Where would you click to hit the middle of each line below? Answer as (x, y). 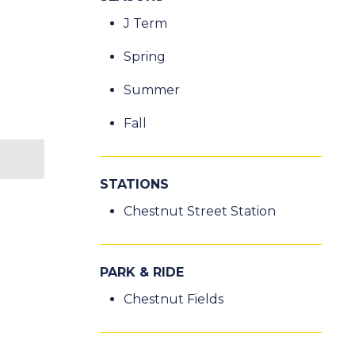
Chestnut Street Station (200, 212)
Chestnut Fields (174, 300)
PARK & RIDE (142, 273)
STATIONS (134, 185)
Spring (145, 57)
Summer (152, 90)
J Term (145, 24)
